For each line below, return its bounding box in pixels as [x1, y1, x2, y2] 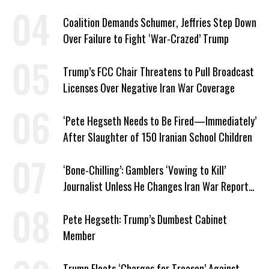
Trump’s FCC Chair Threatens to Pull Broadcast [63, 64, 254, 80]
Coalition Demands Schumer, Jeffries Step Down [63, 14, 256, 31]
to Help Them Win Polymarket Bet [63, 195, 200, 211]
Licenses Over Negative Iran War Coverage [63, 80, 235, 96]
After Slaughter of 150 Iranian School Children [63, 129, 252, 145]
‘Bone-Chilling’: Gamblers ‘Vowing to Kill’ [63, 162, 226, 178]
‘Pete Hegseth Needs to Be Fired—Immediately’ [63, 113, 256, 129]
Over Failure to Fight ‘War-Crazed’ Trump [63, 31, 229, 47]
